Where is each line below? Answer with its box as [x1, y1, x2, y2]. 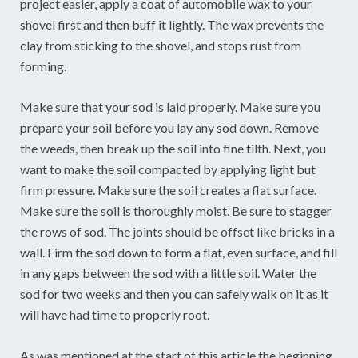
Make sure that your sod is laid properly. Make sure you [20, 98, 320, 114]
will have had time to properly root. [20, 306, 209, 322]
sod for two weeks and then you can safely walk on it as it [20, 285, 328, 301]
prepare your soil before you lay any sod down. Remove [20, 119, 319, 135]
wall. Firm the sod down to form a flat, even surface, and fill [20, 244, 337, 260]
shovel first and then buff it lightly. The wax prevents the [20, 16, 324, 32]
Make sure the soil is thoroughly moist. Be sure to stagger [20, 202, 332, 218]
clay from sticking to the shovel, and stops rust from [20, 37, 301, 53]
